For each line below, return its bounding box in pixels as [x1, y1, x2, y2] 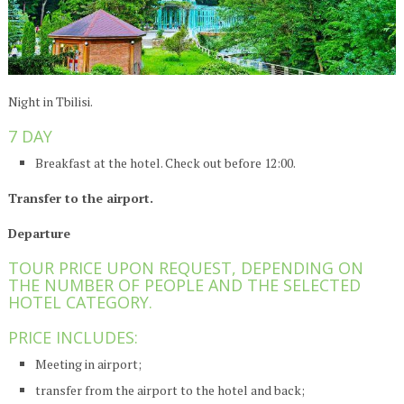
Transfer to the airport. [7, 189, 153, 207]
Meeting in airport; [34, 355, 142, 373]
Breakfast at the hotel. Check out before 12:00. [34, 154, 296, 172]
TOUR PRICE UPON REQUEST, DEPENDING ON [7, 257, 363, 280]
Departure [7, 225, 70, 243]
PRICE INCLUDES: [7, 326, 138, 349]
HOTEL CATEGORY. [7, 291, 152, 314]
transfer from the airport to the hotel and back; [34, 381, 305, 399]
